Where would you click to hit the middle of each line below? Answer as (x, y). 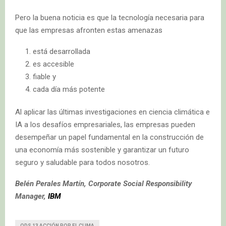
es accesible (53, 64)
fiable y (44, 76)
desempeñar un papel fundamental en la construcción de (109, 137)
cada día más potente (69, 89)
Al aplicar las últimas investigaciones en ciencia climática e (112, 112)
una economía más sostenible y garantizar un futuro (102, 150)
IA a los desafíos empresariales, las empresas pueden (105, 124)
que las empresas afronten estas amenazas (89, 30)
